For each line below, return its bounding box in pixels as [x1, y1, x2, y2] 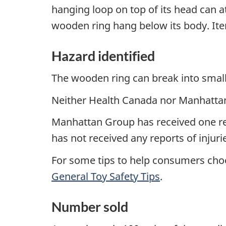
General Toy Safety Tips [51, 169, 160, 183]
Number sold [51, 198, 128, 215]
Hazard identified [51, 47, 155, 64]
